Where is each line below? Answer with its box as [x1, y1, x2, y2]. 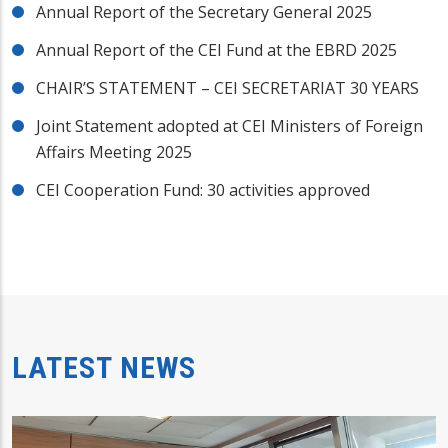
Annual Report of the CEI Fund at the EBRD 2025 [36, 39, 397, 62]
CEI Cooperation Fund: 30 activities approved [36, 179, 370, 202]
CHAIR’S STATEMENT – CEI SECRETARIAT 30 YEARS [36, 77, 419, 100]
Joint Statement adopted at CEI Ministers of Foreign [36, 115, 423, 138]
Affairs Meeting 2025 [36, 141, 192, 164]
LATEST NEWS [12, 350, 196, 386]
